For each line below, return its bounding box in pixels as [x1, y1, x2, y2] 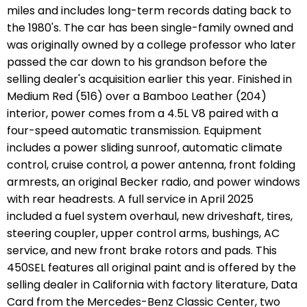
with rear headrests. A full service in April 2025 [7, 191, 254, 207]
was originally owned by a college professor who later [7, 36, 296, 53]
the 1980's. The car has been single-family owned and [7, 19, 293, 36]
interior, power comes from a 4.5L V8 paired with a [7, 105, 278, 121]
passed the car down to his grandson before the [7, 53, 267, 70]
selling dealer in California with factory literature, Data [7, 276, 297, 293]
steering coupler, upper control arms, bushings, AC [7, 225, 280, 241]
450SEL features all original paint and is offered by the [7, 259, 296, 275]
